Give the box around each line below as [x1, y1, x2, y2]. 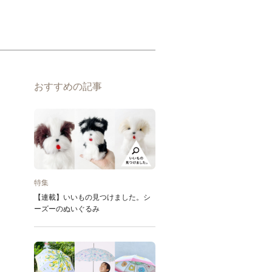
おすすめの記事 [34, 81, 102, 92]
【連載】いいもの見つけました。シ [34, 193, 151, 202]
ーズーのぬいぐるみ [34, 205, 100, 213]
